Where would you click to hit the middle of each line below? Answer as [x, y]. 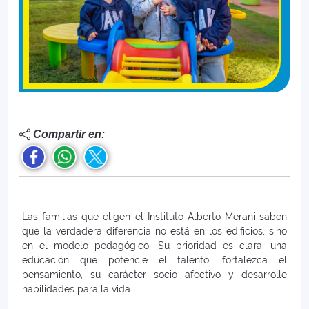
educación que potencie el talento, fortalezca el [154, 260]
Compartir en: [69, 134]
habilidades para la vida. [77, 289]
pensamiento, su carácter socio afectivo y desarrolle [154, 275]
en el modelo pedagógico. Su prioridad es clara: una [154, 246]
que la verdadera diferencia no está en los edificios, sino [154, 231]
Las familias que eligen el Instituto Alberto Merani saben [154, 217]
